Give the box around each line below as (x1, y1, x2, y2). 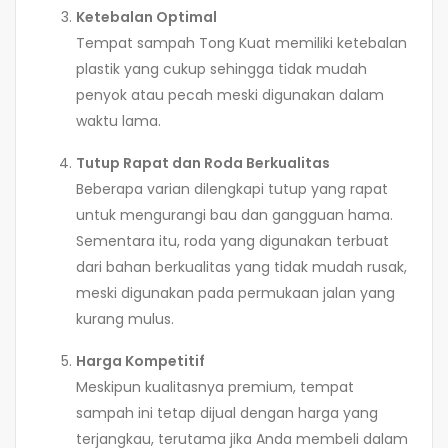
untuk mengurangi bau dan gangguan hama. (76, 204, 393, 225)
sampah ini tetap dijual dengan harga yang (76, 402, 378, 423)
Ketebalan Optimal (76, 6, 217, 27)
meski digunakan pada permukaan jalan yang (76, 282, 395, 303)
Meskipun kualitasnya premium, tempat (76, 376, 354, 397)
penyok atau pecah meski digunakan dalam (76, 84, 384, 105)
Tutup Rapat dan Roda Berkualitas (76, 152, 330, 173)
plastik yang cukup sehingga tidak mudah (76, 58, 367, 79)
